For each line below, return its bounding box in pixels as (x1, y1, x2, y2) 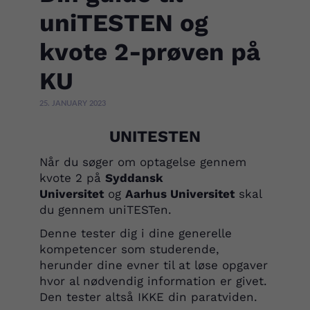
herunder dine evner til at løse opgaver (39, 258, 268, 272)
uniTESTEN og (39, 8, 208, 37)
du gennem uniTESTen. (39, 202, 176, 217)
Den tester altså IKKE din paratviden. (39, 290, 262, 304)
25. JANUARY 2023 (39, 100, 106, 107)
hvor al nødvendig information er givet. (39, 274, 267, 288)
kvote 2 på (39, 170, 105, 185)
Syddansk (104, 170, 163, 185)
